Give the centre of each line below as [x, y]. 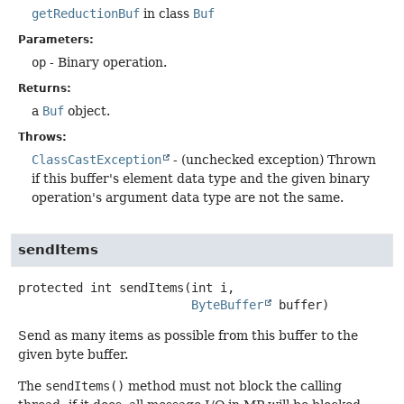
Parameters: [56, 39]
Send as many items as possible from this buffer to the [188, 335]
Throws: [42, 137]
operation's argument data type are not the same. [188, 197]
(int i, [209, 287]
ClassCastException [96, 159]
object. [87, 110]
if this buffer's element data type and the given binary [201, 178]
